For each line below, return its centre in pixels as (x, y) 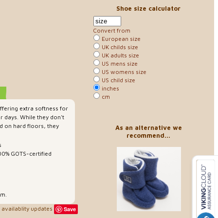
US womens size (123, 72)
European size (120, 38)
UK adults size (120, 55)
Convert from (112, 30)
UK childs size (119, 47)
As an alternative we (148, 127)
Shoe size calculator (148, 8)
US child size (118, 80)
